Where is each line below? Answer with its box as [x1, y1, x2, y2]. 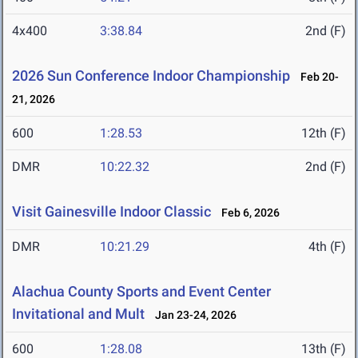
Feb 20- [293, 70, 339, 84]
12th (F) [301, 125, 346, 141]
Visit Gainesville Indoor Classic [12, 203, 211, 221]
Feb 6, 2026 [214, 206, 280, 220]
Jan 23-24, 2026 [148, 308, 237, 322]
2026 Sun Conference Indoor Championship [12, 67, 290, 85]
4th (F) [308, 239, 346, 255]
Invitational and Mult [12, 305, 145, 323]
